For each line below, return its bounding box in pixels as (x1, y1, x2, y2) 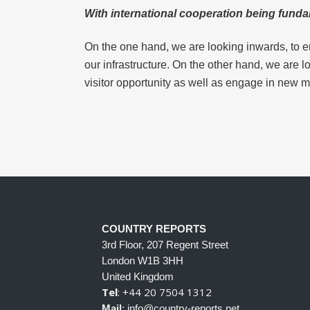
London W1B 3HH (102, 255, 183, 266)
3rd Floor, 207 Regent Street (102, 239, 228, 250)
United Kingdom (102, 271, 174, 282)
